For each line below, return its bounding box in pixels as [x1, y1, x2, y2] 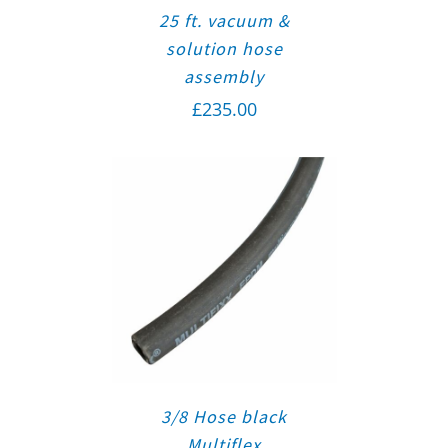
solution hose [165, 36, 283, 60]
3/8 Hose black [161, 405, 287, 429]
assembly [184, 64, 264, 88]
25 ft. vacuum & [158, 8, 290, 32]
